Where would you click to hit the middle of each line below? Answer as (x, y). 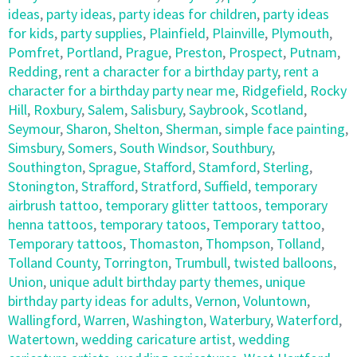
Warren (105, 320)
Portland (92, 52)
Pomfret (34, 52)
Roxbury (57, 110)
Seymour (34, 129)
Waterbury (240, 320)
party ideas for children (188, 14)
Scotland (277, 110)
